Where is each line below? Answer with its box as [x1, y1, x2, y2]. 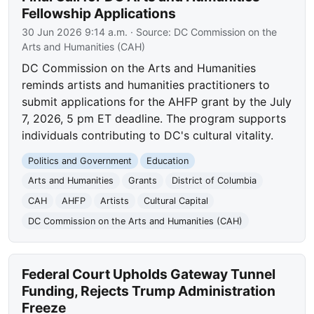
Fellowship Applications [22, 4, 177, 22]
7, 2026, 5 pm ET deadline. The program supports [22, 111, 287, 125]
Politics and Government [28, 155, 132, 166]
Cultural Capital [143, 196, 208, 207]
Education [146, 155, 189, 166]
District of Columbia [171, 175, 257, 186]
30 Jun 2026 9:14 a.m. [22, 25, 128, 38]
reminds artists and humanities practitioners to [22, 77, 271, 92]
